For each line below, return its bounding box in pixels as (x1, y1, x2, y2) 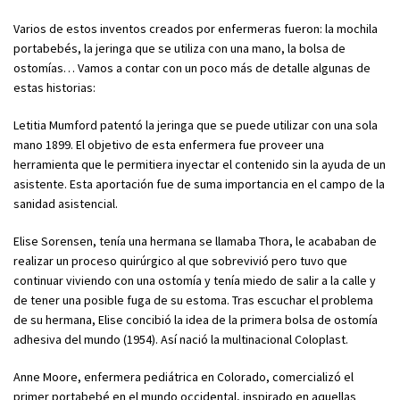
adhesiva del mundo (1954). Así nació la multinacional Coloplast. (13, 331, 348, 347)
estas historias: (13, 79, 96, 96)
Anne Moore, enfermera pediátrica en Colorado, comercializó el (13, 369, 354, 385)
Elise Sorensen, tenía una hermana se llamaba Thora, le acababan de (13, 233, 377, 249)
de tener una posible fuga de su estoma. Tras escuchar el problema (13, 292, 373, 308)
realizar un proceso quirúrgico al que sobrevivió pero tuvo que (13, 253, 347, 269)
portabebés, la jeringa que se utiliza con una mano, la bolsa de (13, 40, 346, 56)
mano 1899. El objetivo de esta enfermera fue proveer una (13, 137, 324, 153)
